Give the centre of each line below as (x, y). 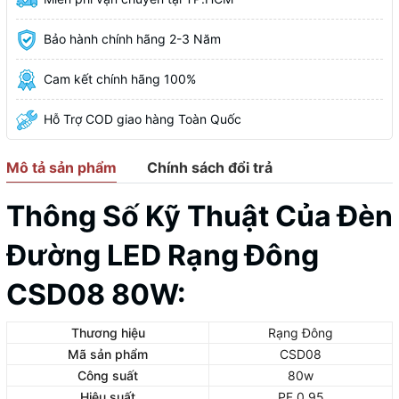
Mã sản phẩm (108, 354)
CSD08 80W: (96, 294)
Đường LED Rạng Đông (163, 255)
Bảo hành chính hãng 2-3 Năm (132, 38)
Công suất (108, 375)
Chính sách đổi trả (210, 167)
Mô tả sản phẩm (61, 167)
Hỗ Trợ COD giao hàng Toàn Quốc (142, 118)
